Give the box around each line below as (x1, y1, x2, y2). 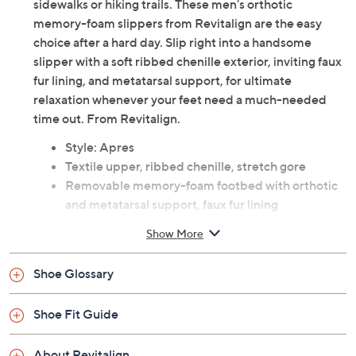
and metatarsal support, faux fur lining (65, 196, 278, 213)
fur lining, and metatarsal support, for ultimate (33, 72, 292, 89)
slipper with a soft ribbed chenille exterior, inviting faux (33, 53, 342, 70)
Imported (65, 292, 120, 308)
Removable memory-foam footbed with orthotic (65, 177, 338, 194)
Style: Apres (65, 139, 134, 156)
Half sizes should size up (65, 253, 201, 270)
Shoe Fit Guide (33, 306, 118, 323)
